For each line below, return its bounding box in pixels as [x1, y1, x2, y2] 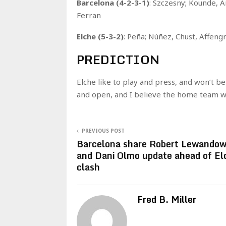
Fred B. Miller [137, 192, 196, 207]
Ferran [77, 10, 101, 20]
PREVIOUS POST [82, 127, 125, 134]
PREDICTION [77, 49, 159, 69]
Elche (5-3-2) [77, 31, 124, 41]
